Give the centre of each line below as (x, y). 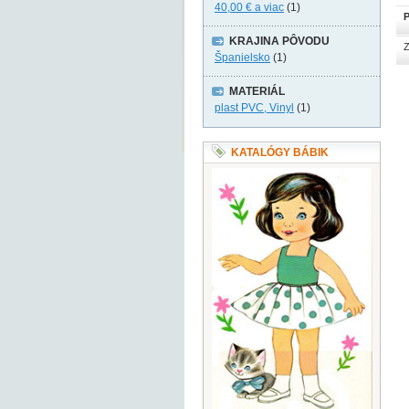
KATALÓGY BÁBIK (280, 152)
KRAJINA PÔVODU (279, 41)
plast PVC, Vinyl (254, 108)
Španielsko (242, 58)
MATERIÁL (257, 91)
